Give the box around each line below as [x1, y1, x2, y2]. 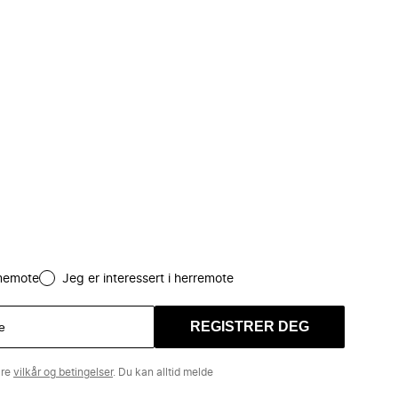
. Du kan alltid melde [113, 367, 213, 378]
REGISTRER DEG [190, 319, 309, 334]
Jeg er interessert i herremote [62, 273, 234, 285]
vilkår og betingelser [13, 367, 113, 378]
